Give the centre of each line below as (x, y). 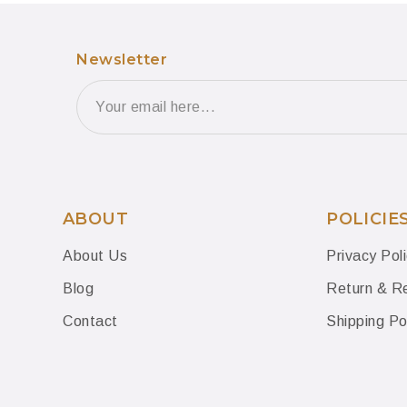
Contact (92, 322)
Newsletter (122, 60)
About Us (95, 256)
